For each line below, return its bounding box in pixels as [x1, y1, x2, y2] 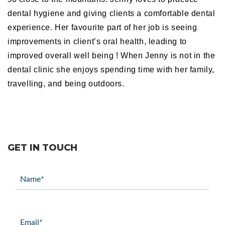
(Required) [16, 178, 47, 185]
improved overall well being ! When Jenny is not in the [8, 51, 215, 60]
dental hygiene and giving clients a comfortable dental [8, 9, 215, 18]
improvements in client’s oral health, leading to [8, 37, 187, 46]
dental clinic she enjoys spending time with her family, [8, 65, 215, 74]
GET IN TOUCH [8, 142, 77, 154]
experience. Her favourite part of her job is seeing [8, 23, 197, 32]
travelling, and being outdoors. [8, 79, 125, 88]
